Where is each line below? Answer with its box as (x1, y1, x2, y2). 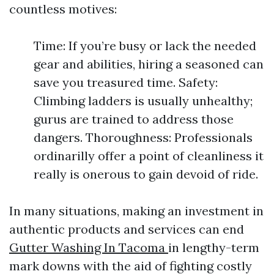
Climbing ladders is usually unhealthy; (34, 93, 253, 108)
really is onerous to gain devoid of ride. (34, 166, 258, 182)
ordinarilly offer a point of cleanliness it (34, 148, 264, 163)
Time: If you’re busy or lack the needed (34, 38, 256, 53)
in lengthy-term (168, 240, 259, 255)
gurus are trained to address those (34, 111, 234, 127)
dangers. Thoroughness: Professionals (34, 130, 253, 145)
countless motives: (9, 1, 117, 17)
